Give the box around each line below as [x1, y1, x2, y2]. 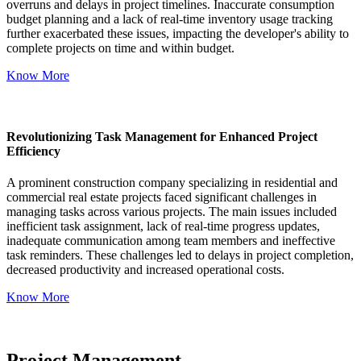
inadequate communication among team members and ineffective [6, 233, 335, 247]
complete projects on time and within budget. [6, 41, 234, 56]
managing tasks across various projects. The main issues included [6, 204, 337, 218]
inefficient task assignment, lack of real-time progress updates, [6, 218, 320, 233]
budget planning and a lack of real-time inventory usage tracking [6, 12, 333, 27]
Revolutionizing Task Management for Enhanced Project [6, 129, 317, 143]
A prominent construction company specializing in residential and [6, 175, 338, 189]
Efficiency [6, 143, 60, 158]
